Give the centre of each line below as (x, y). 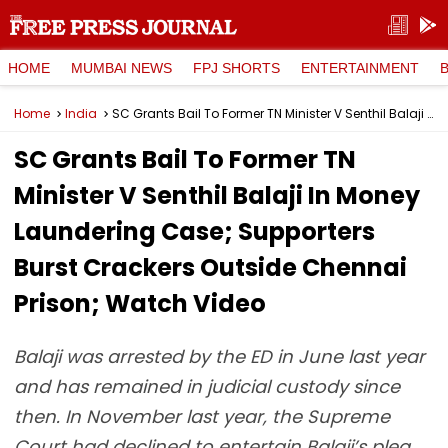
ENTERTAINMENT (360, 67)
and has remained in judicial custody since (207, 386)
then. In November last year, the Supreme (202, 416)
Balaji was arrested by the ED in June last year (219, 356)
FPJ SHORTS (236, 67)
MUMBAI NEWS (121, 67)
